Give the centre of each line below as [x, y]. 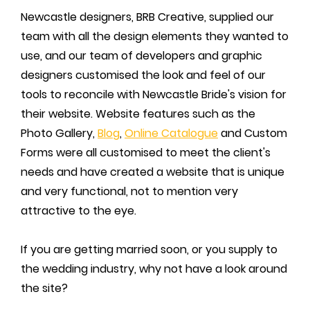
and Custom [253, 133]
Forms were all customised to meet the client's [146, 152]
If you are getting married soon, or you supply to [149, 249]
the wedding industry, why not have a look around [154, 268]
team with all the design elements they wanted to [155, 36]
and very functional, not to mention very [129, 191]
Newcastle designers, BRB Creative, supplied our [147, 17]
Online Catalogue [171, 133]
